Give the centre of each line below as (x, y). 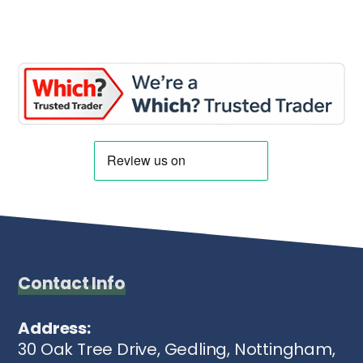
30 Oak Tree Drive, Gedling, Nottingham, (177, 349)
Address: (54, 328)
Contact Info (72, 283)
